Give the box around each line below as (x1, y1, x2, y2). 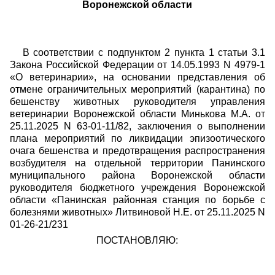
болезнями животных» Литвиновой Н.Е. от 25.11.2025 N (10, 207, 265, 217)
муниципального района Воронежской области (10, 170, 265, 180)
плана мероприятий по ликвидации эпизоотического (10, 133, 265, 144)
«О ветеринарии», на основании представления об (10, 72, 265, 82)
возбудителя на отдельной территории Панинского (10, 158, 265, 168)
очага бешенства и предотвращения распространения (10, 145, 265, 156)
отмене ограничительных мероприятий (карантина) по (10, 84, 265, 95)
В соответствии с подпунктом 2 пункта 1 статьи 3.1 (22, 47, 265, 58)
